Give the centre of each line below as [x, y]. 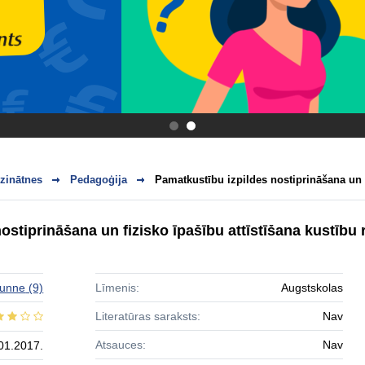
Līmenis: [117, 288]
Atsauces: [120, 345]
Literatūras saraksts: [147, 316]
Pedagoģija [99, 180]
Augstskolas [312, 288]
